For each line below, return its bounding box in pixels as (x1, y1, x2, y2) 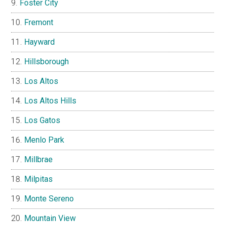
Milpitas (24, 174, 53, 184)
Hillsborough (24, 56, 69, 66)
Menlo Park (24, 135, 65, 145)
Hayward (24, 37, 55, 47)
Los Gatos (24, 115, 61, 125)
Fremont (24, 17, 54, 27)
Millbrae (24, 154, 53, 164)
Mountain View (24, 213, 76, 223)
